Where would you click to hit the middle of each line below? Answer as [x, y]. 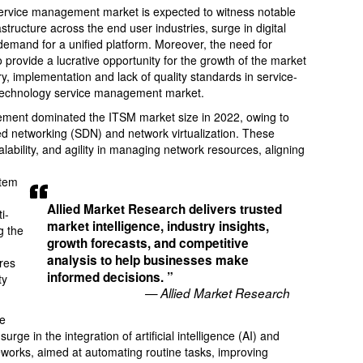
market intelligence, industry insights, [158, 226]
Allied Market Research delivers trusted [165, 209]
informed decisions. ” [111, 278]
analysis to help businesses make [148, 261]
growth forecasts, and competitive [148, 243]
